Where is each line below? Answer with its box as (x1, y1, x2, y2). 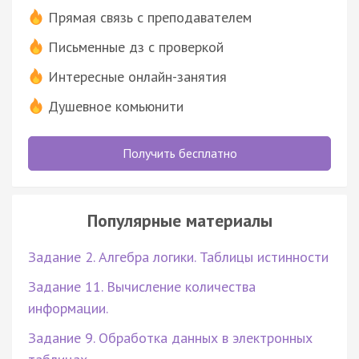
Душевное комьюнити (48, 96, 184, 115)
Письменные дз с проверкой (48, 37, 224, 56)
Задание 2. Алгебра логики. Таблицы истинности (28, 247, 329, 266)
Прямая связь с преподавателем (48, 7, 252, 26)
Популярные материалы (87, 208, 272, 232)
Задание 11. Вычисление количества (28, 276, 256, 296)
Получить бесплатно (122, 144, 237, 161)
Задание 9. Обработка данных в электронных (28, 328, 313, 347)
